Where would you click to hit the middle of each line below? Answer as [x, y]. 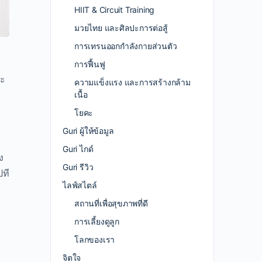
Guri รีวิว [78, 167]
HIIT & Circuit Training [115, 10]
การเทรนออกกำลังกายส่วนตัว [126, 46]
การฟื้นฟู [90, 64]
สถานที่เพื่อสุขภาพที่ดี [111, 203]
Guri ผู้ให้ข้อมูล [88, 131]
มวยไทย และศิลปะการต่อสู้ [121, 28]
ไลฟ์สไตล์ [80, 185]
